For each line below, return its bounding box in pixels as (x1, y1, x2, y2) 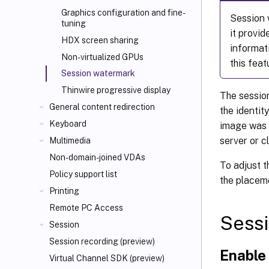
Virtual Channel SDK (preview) (49, 253, 165, 263)
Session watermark (61, 68, 135, 78)
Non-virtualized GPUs (61, 52, 144, 62)
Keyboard (49, 119, 86, 128)
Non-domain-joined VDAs (49, 153, 145, 162)
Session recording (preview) (49, 237, 155, 246)
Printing (49, 186, 79, 196)
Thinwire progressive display (61, 85, 171, 95)
